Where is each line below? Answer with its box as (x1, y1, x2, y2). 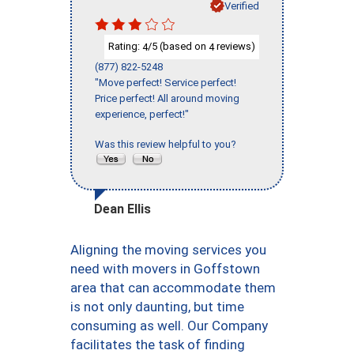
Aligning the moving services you (70, 241, 266, 258)
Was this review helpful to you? (95, 138, 241, 150)
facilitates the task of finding (70, 336, 245, 352)
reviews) (214, 40, 255, 53)
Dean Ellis (94, 201, 151, 217)
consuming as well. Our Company (70, 317, 268, 333)
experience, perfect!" (95, 108, 189, 120)
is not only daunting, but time (70, 298, 244, 314)
